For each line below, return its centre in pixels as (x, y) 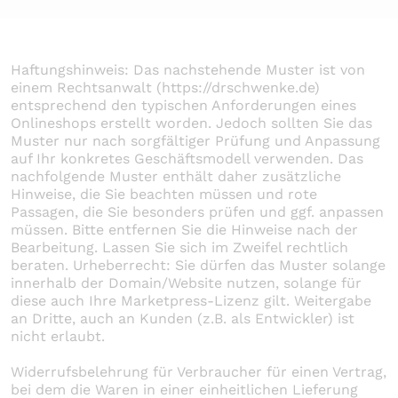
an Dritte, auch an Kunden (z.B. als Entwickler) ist (183, 318)
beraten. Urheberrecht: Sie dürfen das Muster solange (198, 265)
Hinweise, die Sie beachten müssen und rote (164, 194)
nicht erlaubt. (58, 336)
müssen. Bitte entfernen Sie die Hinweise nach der (184, 229)
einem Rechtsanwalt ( (86, 87)
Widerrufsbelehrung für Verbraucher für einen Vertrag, (199, 371)
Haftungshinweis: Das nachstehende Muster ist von (188, 69)
